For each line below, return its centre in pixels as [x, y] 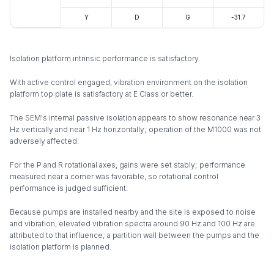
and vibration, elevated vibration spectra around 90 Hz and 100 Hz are [132, 224]
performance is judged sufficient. [69, 188]
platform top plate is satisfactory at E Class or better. [102, 94]
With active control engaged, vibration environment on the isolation [129, 83]
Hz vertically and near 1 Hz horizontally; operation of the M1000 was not [135, 130]
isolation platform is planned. [61, 247]
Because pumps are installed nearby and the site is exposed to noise [133, 212]
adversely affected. [44, 141]
